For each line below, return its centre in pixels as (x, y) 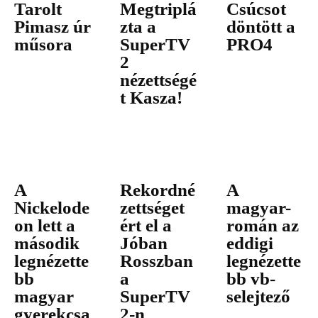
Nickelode (52, 208)
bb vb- (251, 279)
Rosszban (157, 261)
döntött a (261, 26)
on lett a (45, 226)
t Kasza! (152, 97)
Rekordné (158, 190)
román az (262, 226)
